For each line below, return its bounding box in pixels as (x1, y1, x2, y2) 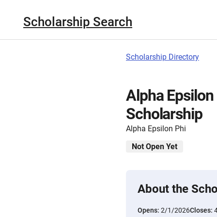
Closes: (190, 206, 214, 214)
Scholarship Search (23, 14, 132, 29)
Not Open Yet (132, 142, 177, 151)
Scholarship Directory (126, 52, 199, 62)
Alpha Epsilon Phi (126, 124, 186, 133)
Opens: (138, 206, 161, 214)
